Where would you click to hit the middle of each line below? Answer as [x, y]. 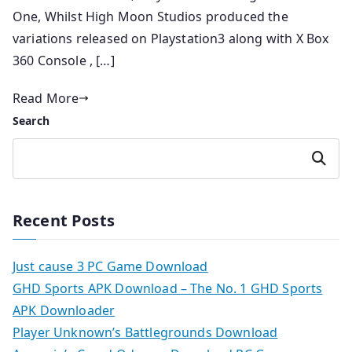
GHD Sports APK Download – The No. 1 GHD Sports [168, 288]
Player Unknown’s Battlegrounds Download [145, 332]
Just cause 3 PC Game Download [110, 266]
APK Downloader [64, 310]
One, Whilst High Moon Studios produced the [150, 16]
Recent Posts [64, 220]
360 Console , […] [64, 60]
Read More [46, 98]
